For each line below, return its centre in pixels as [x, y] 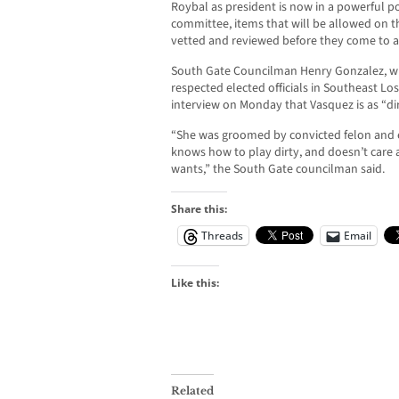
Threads [222, 236]
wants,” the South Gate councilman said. [278, 170]
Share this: [199, 209]
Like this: [195, 283]
